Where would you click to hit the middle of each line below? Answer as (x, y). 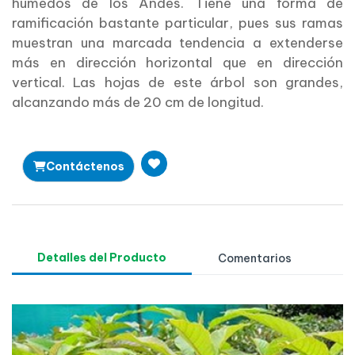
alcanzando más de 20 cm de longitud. (139, 103)
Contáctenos (85, 166)
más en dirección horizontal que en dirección (177, 63)
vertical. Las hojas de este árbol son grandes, (177, 83)
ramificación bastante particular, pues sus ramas (177, 23)
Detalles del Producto (102, 258)
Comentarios (255, 259)
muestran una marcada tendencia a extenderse (177, 43)
